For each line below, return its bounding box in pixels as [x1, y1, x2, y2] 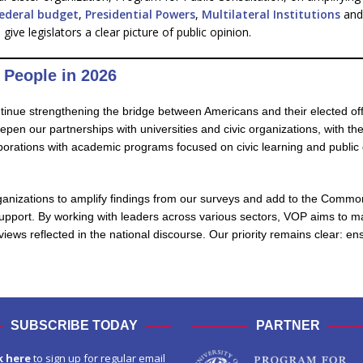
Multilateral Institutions [202, 6, 340, 22]
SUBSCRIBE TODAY [11, 318, 139, 332]
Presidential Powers [85, 6, 195, 22]
